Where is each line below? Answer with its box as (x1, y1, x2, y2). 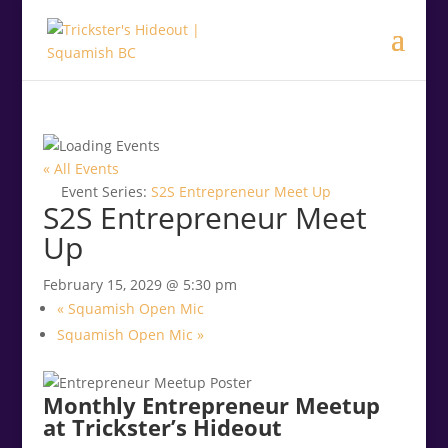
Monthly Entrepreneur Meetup (42, 390, 380, 420)
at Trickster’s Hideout (42, 412, 282, 442)
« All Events (42, 159, 119, 178)
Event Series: (60, 182, 151, 201)
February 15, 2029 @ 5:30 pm (42, 275, 237, 294)
